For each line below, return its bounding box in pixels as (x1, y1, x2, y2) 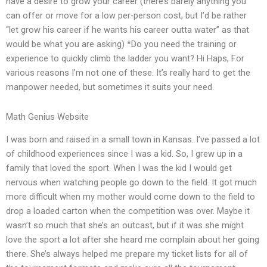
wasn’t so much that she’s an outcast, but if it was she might (6, 220, 244, 231)
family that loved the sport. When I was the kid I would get (6, 163, 232, 174)
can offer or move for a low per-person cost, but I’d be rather (6, 10, 247, 21)
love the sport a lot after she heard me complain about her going (6, 234, 259, 246)
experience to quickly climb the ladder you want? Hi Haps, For (6, 53, 244, 64)
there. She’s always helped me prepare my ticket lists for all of (6, 249, 248, 260)
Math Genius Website (6, 111, 89, 122)
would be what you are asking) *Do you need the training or (6, 39, 237, 50)
